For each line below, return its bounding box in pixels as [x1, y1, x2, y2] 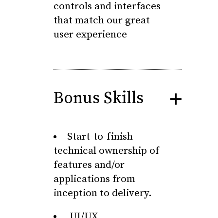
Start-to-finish [67, 130, 133, 143]
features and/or [54, 159, 125, 171]
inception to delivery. [54, 187, 152, 200]
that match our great [54, 14, 150, 27]
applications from [54, 173, 135, 185]
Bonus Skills [54, 88, 144, 109]
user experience [54, 28, 127, 41]
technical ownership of [54, 145, 159, 157]
